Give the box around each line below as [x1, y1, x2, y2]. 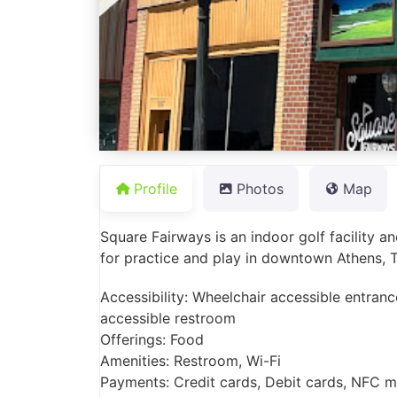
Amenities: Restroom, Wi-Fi [100, 351, 281, 370]
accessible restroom [100, 308, 236, 327]
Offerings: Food [100, 330, 204, 348]
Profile [134, 180, 177, 198]
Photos [237, 180, 284, 198]
